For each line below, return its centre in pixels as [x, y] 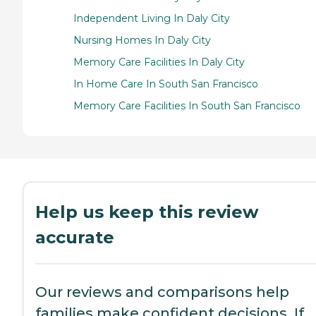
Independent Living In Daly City [152, 18]
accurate [75, 237]
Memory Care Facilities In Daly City [159, 62]
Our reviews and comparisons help [162, 292]
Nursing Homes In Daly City [142, 40]
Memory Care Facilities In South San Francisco [187, 105]
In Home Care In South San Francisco [166, 84]
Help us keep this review [147, 212]
